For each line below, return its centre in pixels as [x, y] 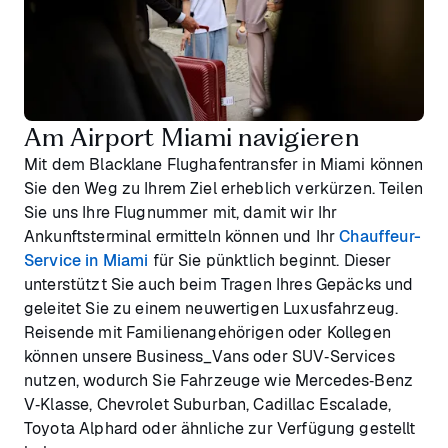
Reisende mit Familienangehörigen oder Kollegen [207, 332]
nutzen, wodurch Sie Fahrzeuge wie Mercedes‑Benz [219, 380]
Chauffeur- [380, 236]
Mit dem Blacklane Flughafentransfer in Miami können [224, 164]
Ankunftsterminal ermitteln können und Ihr [182, 236]
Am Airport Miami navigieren [191, 136]
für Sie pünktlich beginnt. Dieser [270, 260]
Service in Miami [86, 260]
